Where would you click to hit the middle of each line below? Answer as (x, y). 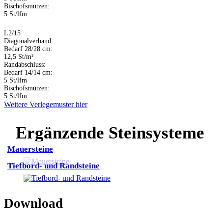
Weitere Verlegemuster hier (46, 104)
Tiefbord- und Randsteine (54, 165)
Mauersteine (30, 149)
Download (33, 203)
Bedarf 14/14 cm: (28, 72)
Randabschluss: (25, 64)
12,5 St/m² (19, 56)
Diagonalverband (27, 41)
